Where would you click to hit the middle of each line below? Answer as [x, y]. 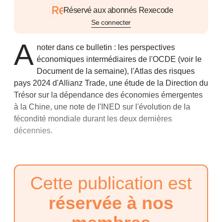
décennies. [33, 131]
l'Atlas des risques [162, 71]
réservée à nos [111, 203]
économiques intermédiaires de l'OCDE [108, 59]
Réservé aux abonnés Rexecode [118, 10]
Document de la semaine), [83, 71]
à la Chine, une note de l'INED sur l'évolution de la [102, 107]
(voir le [190, 59]
